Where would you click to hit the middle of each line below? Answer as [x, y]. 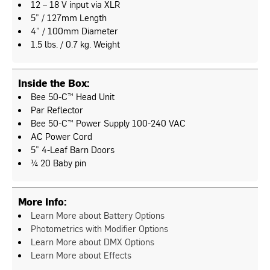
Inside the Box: [54, 82]
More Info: [42, 201]
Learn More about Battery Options [98, 215]
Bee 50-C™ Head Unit [73, 96]
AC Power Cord [61, 136]
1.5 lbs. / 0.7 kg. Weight [75, 43]
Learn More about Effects [81, 254]
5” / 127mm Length [69, 17]
